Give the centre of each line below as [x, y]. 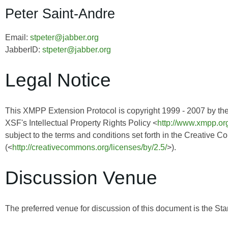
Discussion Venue [81, 178]
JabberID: [24, 49]
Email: [18, 37]
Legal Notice [58, 80]
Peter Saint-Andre [60, 13]
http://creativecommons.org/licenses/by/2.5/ [90, 147]
